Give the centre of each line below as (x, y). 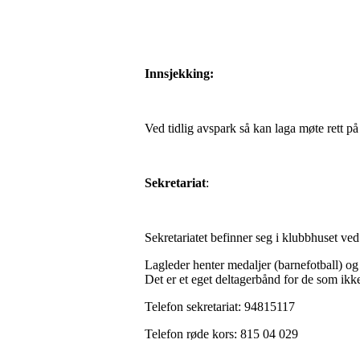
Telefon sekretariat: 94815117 (220, 307)
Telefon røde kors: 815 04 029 (221, 334)
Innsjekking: (181, 74)
